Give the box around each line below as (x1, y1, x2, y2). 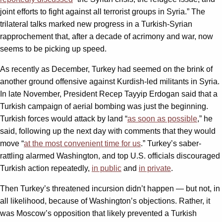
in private (139, 164, 171, 172)
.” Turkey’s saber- (141, 139, 201, 148)
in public (92, 164, 121, 172)
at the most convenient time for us (24, 139, 141, 148)
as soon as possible (127, 114, 197, 123)
